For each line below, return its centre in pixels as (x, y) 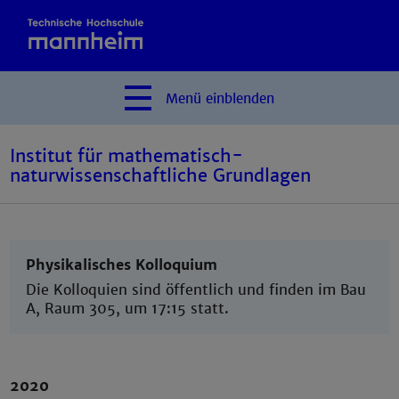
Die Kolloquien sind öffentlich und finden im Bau (196, 290)
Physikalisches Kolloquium (122, 265)
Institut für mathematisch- (127, 156)
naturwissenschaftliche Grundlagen (161, 175)
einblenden (240, 99)
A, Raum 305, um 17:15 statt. (128, 309)
